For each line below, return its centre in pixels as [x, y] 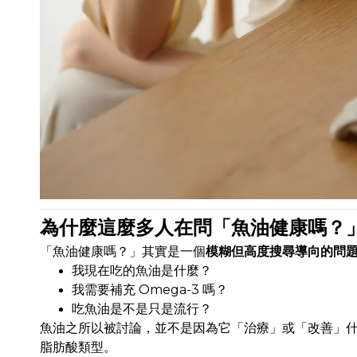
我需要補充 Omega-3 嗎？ [150, 290]
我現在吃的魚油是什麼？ [142, 271]
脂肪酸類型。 [78, 347]
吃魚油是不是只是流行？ [142, 309]
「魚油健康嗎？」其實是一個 [123, 252]
